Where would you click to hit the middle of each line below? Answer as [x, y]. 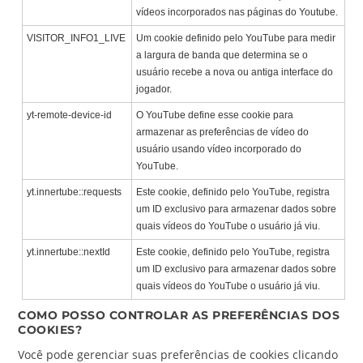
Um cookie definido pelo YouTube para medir [236, 38]
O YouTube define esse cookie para [215, 115]
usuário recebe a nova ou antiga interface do [235, 73]
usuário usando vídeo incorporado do [219, 149]
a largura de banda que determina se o [222, 56]
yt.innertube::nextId [69, 252]
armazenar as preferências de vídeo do [223, 132]
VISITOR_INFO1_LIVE [77, 38]
